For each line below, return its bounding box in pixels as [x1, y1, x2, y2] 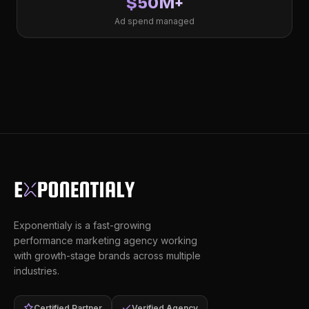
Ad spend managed [114, 16, 195, 27]
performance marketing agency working [14, 234, 197, 246]
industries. [14, 264, 59, 277]
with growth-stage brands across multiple [14, 249, 201, 261]
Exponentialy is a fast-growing [14, 219, 151, 231]
